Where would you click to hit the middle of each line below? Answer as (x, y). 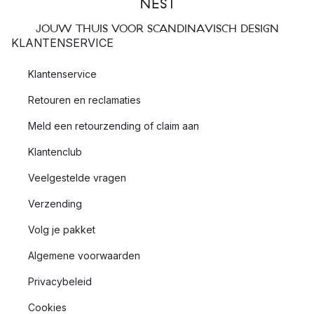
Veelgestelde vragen (77, 178)
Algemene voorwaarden (84, 255)
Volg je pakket (62, 230)
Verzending (55, 204)
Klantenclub (55, 152)
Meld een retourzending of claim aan (114, 126)
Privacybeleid (60, 281)
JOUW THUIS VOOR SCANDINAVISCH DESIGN (157, 28)
